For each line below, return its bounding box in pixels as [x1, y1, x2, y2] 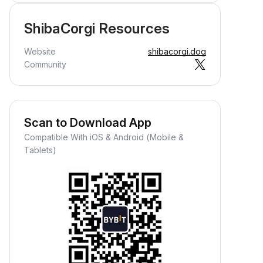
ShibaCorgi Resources [24, 20, 170, 37]
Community [24, 59, 66, 69]
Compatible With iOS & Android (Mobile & [24, 132, 184, 142]
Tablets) [24, 145, 56, 155]
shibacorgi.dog [148, 46, 206, 56]
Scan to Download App [24, 116, 151, 130]
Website [24, 46, 56, 56]
